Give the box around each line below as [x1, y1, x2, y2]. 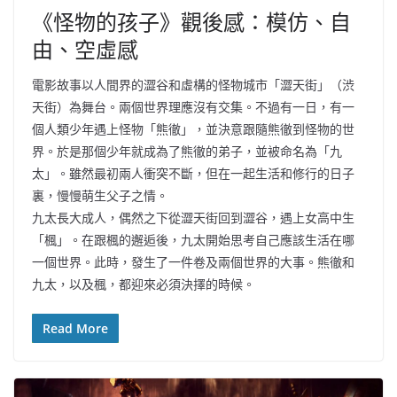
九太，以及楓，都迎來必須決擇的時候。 [32, 276, 255, 293]
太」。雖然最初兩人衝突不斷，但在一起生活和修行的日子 [32, 165, 354, 183]
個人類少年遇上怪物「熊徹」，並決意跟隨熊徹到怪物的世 [32, 121, 354, 138]
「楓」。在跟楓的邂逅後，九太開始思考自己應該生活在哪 [32, 231, 354, 249]
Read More [43, 320, 108, 338]
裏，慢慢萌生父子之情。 [32, 187, 168, 205]
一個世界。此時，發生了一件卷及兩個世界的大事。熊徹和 [32, 253, 354, 271]
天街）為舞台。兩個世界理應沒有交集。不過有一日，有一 [32, 98, 354, 116]
